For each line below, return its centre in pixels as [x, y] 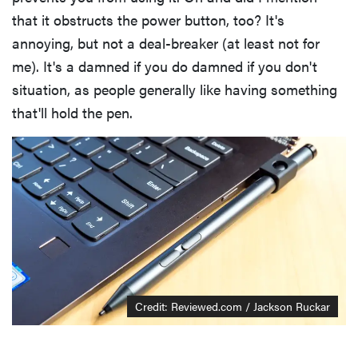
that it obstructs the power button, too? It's [148, 20]
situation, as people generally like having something [175, 89]
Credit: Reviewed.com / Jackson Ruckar [233, 306]
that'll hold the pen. [72, 113]
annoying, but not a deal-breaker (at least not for [166, 43]
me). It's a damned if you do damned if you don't [165, 66]
